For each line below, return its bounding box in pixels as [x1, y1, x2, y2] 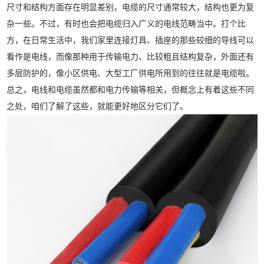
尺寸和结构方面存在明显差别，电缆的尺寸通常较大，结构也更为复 [6, 2, 255, 12]
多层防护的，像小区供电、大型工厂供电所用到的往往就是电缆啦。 [6, 68, 255, 78]
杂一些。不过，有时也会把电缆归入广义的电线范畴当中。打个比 [6, 19, 246, 28]
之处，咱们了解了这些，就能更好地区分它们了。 [6, 101, 189, 111]
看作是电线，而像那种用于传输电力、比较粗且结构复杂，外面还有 [6, 52, 255, 61]
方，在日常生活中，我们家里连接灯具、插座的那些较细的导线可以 [6, 35, 255, 45]
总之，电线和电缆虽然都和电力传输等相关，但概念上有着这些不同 [6, 85, 255, 94]
